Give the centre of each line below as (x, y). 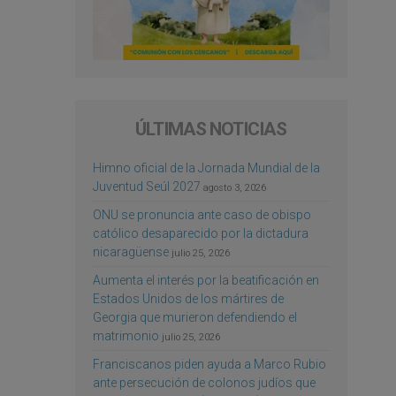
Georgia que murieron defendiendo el (194, 318)
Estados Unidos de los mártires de (188, 299)
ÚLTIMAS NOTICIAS (211, 129)
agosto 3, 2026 (234, 188)
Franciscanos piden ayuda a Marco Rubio (209, 365)
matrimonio (126, 336)
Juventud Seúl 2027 (146, 187)
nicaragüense (130, 252)
